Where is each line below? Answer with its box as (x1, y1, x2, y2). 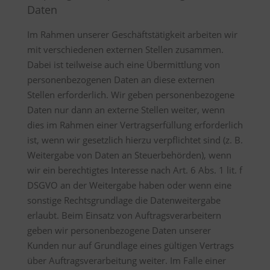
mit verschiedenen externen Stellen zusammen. (27, 43, 224, 55)
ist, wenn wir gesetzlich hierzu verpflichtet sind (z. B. (27, 134, 243, 146)
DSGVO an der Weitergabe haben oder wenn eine (27, 179, 231, 191)
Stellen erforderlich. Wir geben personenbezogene (27, 89, 234, 101)
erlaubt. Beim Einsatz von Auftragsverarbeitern (27, 209, 221, 221)
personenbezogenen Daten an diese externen (27, 74, 215, 86)
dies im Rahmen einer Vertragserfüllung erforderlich (27, 119, 243, 131)
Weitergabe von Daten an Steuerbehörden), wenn (27, 149, 231, 161)
